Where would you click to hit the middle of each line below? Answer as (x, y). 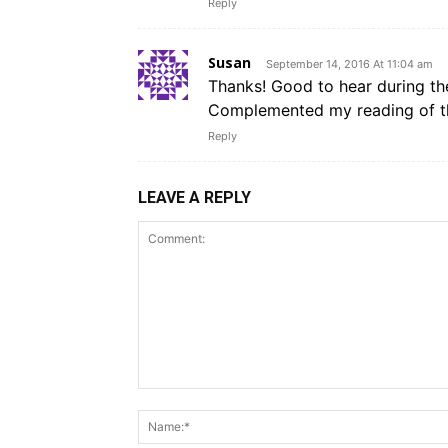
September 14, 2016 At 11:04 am (349, 63)
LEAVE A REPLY (194, 197)
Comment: (176, 397)
